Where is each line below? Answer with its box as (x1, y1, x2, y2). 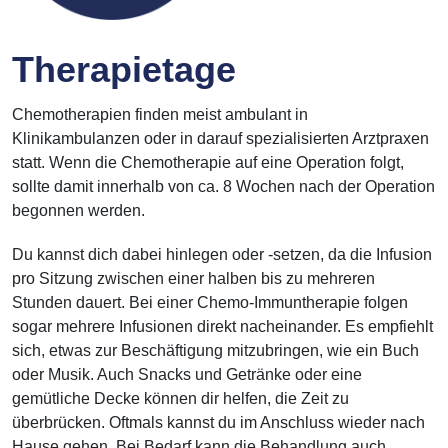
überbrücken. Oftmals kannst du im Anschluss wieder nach (12, 413, 425, 431)
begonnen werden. (12, 201, 145, 219)
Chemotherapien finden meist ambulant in (12, 105, 308, 123)
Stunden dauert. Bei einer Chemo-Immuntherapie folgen (12, 293, 408, 311)
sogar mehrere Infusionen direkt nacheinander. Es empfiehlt (12, 317, 433, 335)
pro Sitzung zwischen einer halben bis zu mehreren (12, 269, 375, 287)
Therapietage (12, 48, 236, 90)
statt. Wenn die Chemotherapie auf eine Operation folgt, (12, 153, 404, 171)
